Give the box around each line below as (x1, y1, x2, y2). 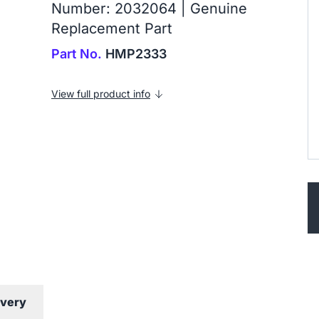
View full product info (51, 88, 150, 100)
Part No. (51, 46, 102, 61)
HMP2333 (102, 46, 167, 61)
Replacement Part (51, 20, 172, 37)
